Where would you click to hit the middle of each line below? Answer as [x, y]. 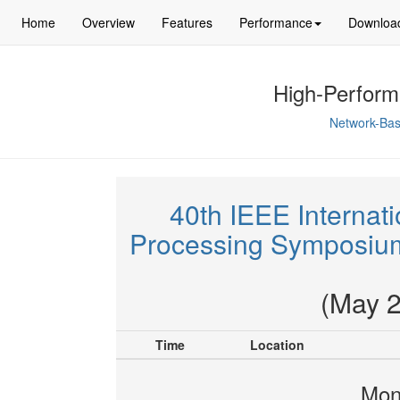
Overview [108, 22]
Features [187, 22]
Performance [275, 22]
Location [277, 345]
